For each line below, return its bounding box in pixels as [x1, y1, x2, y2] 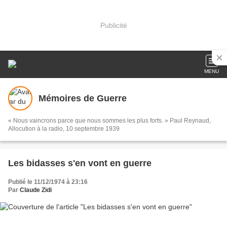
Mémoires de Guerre [39, 93, 127, 103]
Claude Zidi [20, 186, 52, 194]
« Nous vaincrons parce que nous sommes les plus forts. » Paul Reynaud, [8, 117, 211, 124]
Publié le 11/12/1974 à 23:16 [8, 178, 88, 185]
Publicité [100, 21, 127, 29]
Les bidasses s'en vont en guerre [8, 158, 152, 168]
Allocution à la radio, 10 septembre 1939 [8, 125, 120, 132]
